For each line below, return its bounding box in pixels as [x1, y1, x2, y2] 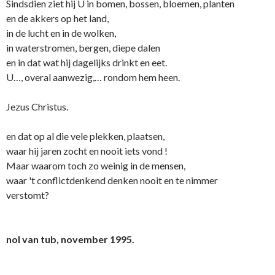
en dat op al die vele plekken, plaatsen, [6, 130, 165, 142]
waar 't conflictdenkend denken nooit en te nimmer [6, 174, 218, 187]
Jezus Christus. [6, 101, 68, 113]
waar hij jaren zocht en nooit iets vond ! [6, 145, 168, 157]
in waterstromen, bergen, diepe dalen [6, 42, 160, 54]
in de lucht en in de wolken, [6, 27, 116, 39]
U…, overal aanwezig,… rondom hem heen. [6, 71, 180, 83]
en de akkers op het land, [6, 12, 109, 25]
